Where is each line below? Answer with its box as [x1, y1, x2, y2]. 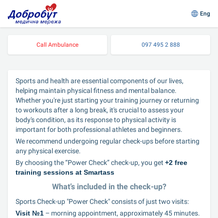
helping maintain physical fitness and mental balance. [16, 87, 177, 94]
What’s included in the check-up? [52, 182, 166, 191]
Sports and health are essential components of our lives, [16, 77, 183, 85]
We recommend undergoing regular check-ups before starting [16, 137, 200, 145]
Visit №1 [16, 209, 44, 217]
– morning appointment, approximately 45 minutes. [44, 209, 200, 217]
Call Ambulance [36, 41, 78, 48]
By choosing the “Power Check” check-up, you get [16, 159, 165, 166]
